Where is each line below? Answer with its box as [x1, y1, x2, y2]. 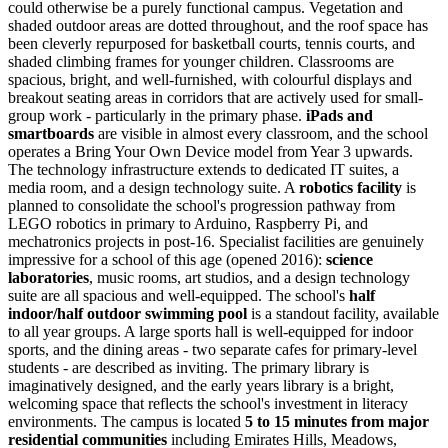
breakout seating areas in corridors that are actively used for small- [8, 88, 423, 106]
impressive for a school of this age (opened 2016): [8, 250, 326, 268]
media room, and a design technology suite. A [8, 178, 299, 196]
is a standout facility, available [247, 304, 439, 322]
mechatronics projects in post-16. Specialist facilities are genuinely [8, 232, 424, 250]
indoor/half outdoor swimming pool [8, 304, 247, 322]
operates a [8, 142, 75, 160]
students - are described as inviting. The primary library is [8, 358, 369, 376]
